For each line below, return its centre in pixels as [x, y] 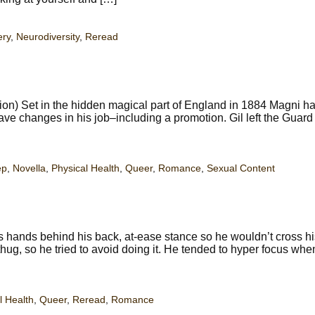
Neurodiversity [48, 37]
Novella [29, 168]
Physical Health [85, 168]
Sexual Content [241, 168]
